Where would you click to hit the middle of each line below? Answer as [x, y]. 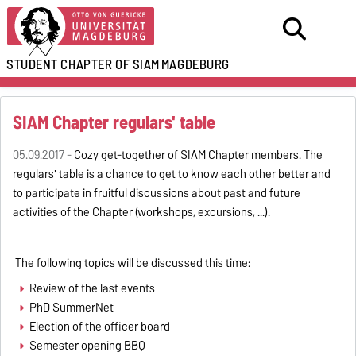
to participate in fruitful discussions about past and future [157, 193]
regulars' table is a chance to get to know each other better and [172, 174]
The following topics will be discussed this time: [132, 263]
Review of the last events [92, 288]
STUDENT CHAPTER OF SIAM [83, 64]
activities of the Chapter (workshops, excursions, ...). [142, 212]
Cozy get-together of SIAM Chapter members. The [199, 155]
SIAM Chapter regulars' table [114, 122]
